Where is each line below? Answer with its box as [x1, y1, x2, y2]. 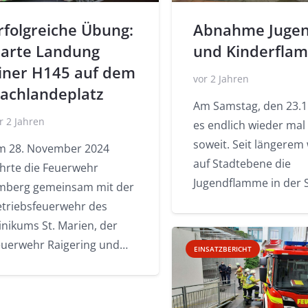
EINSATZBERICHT [193, 243, 252, 254]
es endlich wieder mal [192, 117, 305, 133]
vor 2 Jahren [192, 71, 249, 85]
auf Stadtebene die [192, 155, 291, 171]
